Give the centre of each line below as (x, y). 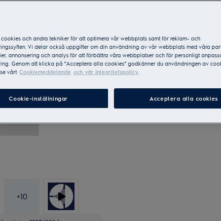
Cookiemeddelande (45, 72)
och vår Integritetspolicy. (106, 72)
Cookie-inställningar (38, 98)
